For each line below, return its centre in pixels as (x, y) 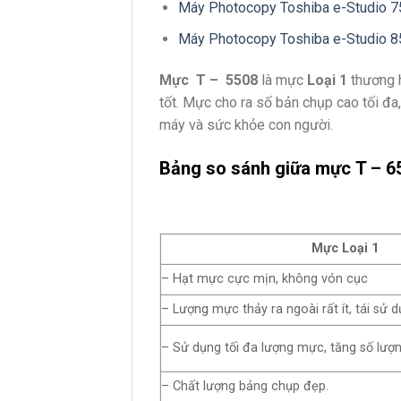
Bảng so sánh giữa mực (257, 169)
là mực (282, 80)
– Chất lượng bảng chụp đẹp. (245, 387)
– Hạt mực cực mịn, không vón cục (264, 279)
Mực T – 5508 (209, 80)
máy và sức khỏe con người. (246, 124)
